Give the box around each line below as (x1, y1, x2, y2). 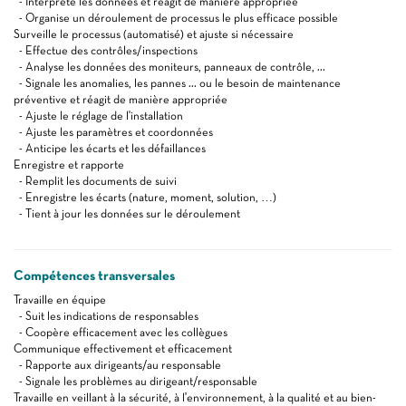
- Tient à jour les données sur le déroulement (14, 207, 240, 220)
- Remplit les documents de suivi (14, 174, 177, 188)
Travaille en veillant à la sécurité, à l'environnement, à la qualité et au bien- (14, 391, 376, 404)
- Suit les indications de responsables (14, 309, 198, 323)
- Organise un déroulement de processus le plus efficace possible (14, 11, 338, 24)
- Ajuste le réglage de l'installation (14, 109, 183, 122)
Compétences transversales (14, 267, 175, 284)
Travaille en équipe (14, 293, 106, 306)
